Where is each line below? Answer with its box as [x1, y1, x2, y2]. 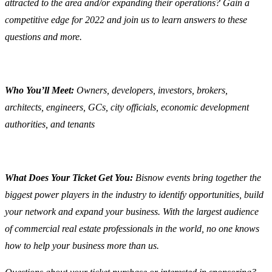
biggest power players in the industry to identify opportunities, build [5, 189, 263, 200]
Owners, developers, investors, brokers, [76, 85, 228, 96]
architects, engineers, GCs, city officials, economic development [5, 102, 249, 113]
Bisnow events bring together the [135, 172, 261, 183]
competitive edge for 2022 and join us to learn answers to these [5, 15, 247, 25]
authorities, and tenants [5, 119, 95, 130]
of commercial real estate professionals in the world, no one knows [5, 223, 259, 234]
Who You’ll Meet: [5, 85, 76, 96]
